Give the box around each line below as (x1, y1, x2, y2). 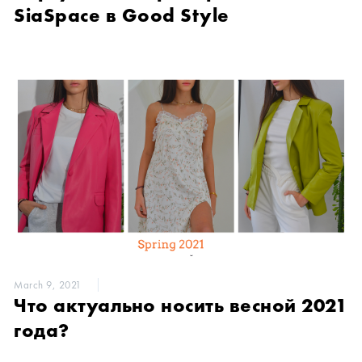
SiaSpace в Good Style (14, 2, 229, 27)
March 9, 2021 (14, 278, 82, 293)
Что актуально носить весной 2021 (14, 293, 347, 318)
